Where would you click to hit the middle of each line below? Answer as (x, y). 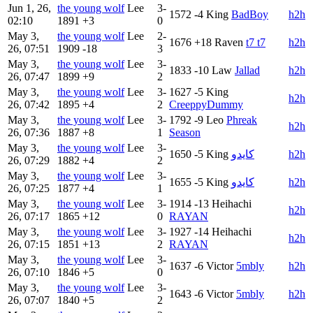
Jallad (247, 70)
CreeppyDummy (206, 104)
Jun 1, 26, (29, 8)
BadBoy (250, 14)
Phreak (242, 120)
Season (185, 132)
